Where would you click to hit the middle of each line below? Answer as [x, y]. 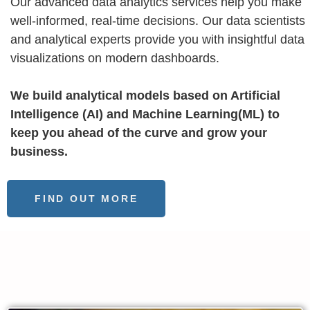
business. [39, 152]
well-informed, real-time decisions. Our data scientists [158, 21]
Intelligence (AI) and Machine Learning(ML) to [145, 115]
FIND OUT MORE [86, 199]
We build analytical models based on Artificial [145, 96]
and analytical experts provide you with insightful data [157, 40]
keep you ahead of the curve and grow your [139, 133]
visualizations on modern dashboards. [115, 58]
